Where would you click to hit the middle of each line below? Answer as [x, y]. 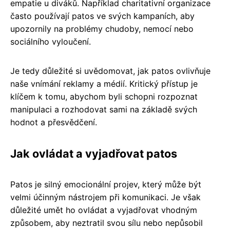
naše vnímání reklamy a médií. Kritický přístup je [104, 83]
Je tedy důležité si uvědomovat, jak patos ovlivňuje [110, 71]
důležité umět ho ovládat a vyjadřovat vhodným [104, 210]
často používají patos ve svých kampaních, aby [102, 16]
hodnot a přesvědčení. [54, 122]
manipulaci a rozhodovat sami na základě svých [104, 109]
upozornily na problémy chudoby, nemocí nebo [102, 28]
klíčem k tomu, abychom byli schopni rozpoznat [104, 96]
